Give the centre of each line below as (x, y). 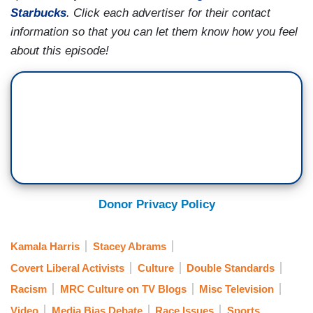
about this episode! (60, 51)
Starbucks (38, 13)
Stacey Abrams (129, 247)
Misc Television (236, 289)
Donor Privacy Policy (156, 205)
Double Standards (231, 268)
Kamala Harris (45, 247)
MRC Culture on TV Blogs (123, 289)
